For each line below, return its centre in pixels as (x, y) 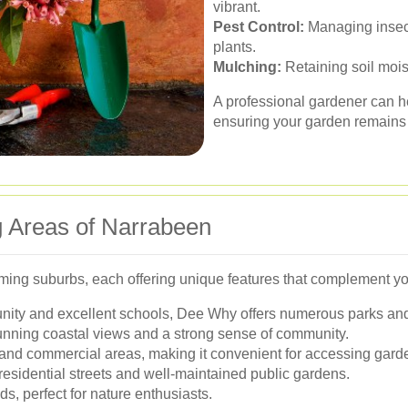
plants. (235, 46)
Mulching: (247, 66)
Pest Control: (259, 26)
